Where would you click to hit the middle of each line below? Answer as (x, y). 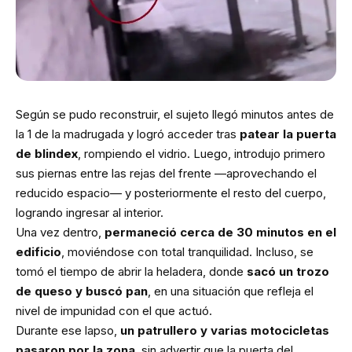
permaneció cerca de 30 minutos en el (220, 232)
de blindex (47, 153)
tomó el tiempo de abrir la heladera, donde (131, 271)
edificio (38, 251)
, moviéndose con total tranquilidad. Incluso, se (187, 251)
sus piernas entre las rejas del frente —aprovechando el (166, 173)
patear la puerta (288, 134)
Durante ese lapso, (68, 330)
